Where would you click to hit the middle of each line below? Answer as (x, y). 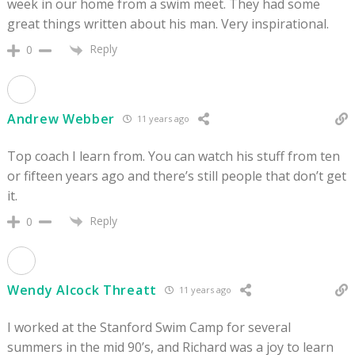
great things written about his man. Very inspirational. (168, 24)
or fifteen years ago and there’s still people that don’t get (177, 176)
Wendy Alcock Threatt (82, 290)
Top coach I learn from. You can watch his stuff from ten (174, 156)
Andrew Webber (61, 118)
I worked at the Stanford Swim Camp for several (149, 327)
